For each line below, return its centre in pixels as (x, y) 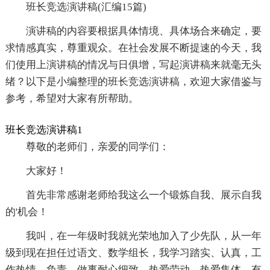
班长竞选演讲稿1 (44, 130)
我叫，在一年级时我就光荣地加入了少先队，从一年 (143, 236)
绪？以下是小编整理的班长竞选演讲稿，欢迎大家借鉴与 (133, 82)
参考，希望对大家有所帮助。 (72, 99)
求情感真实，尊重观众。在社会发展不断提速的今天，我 (133, 48)
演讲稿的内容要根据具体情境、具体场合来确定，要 (143, 31)
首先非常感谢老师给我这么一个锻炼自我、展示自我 (143, 195)
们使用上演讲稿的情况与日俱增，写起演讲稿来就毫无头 (133, 65)
